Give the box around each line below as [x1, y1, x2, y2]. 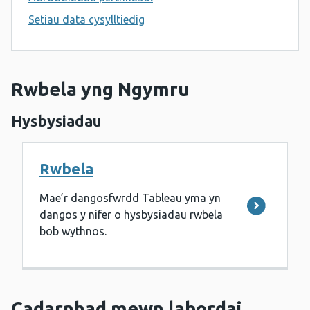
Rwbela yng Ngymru [11, 79, 189, 100]
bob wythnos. [39, 225, 107, 238]
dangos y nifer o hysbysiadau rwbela [39, 208, 223, 221]
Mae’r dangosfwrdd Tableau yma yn [39, 192, 221, 205]
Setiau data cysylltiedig [28, 13, 145, 26]
